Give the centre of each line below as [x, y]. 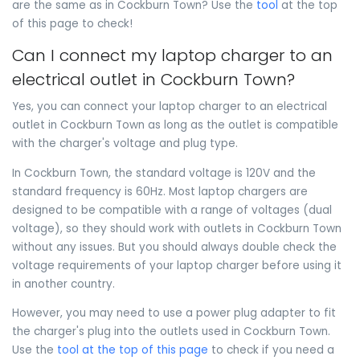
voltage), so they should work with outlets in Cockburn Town [177, 228]
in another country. [63, 284]
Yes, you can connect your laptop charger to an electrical [170, 107]
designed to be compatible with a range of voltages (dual [172, 210]
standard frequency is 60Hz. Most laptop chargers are [160, 191]
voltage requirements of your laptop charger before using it [177, 265]
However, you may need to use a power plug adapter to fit [174, 313]
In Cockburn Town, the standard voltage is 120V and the [164, 173]
